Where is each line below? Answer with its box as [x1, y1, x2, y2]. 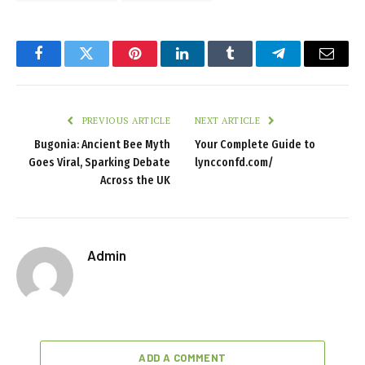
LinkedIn [181, 58, 235, 73]
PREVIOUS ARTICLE [79, 114, 170, 126]
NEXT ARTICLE [195, 114, 263, 126]
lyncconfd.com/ [195, 155, 274, 169]
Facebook [37, 58, 95, 73]
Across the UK [100, 173, 170, 187]
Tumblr [229, 58, 273, 73]
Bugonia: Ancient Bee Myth [34, 137, 170, 152]
